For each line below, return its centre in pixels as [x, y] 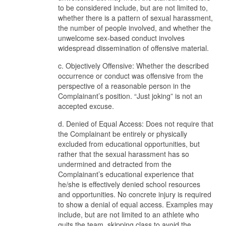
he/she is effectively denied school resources [129, 184]
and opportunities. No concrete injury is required [135, 194]
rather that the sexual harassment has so [124, 154]
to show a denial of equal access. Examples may [135, 204]
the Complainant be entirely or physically [123, 134]
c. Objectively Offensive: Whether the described [133, 66]
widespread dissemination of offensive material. [133, 48]
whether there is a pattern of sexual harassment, [135, 18]
